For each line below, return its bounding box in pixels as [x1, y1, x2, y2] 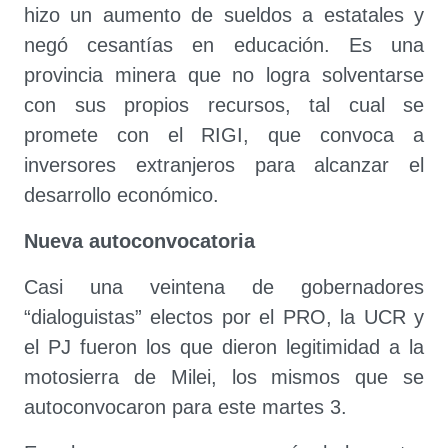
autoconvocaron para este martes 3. [24, 396, 347, 418]
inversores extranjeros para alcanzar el [24, 154, 424, 176]
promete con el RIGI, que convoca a [24, 124, 424, 146]
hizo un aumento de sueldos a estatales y [24, 4, 424, 26]
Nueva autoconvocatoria [24, 230, 255, 252]
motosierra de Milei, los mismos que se [24, 366, 424, 388]
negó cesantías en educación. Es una [24, 34, 424, 56]
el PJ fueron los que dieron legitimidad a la [24, 336, 424, 358]
